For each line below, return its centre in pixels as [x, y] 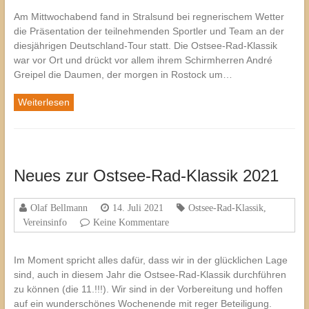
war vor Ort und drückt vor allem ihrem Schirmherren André [143, 60]
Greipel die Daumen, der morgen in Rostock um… [123, 75]
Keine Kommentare [131, 222]
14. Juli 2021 [138, 208]
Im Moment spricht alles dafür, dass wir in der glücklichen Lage [150, 260]
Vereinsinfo [44, 222]
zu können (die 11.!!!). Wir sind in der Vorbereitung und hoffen [148, 289]
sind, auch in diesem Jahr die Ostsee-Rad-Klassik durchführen [150, 275]
